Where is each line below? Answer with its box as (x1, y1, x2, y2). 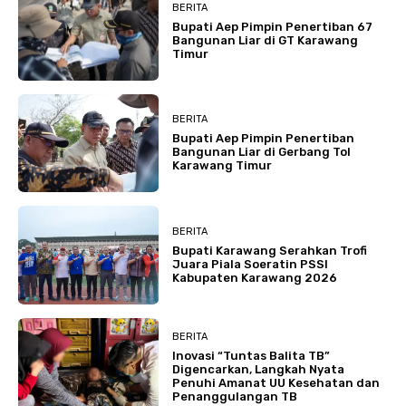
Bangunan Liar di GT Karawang (172, 33, 359, 47)
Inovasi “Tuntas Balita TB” (172, 348, 331, 362)
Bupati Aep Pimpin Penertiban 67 (172, 19, 373, 34)
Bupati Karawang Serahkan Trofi (172, 243, 368, 257)
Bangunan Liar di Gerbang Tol (172, 145, 352, 159)
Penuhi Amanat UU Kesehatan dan (172, 375, 381, 390)
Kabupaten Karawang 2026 (172, 270, 338, 285)
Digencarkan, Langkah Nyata (172, 362, 345, 376)
